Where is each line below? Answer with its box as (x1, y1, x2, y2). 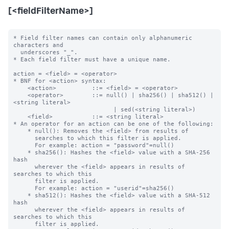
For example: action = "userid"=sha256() (13, 185, 35, 192)
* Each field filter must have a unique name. (13, 56, 171, 63)
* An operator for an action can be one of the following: (13, 120, 214, 127)
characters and (13, 41, 63, 49)
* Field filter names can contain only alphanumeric (13, 34, 192, 41)
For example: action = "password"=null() (13, 142, 35, 149)
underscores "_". (13, 49, 20, 56)
